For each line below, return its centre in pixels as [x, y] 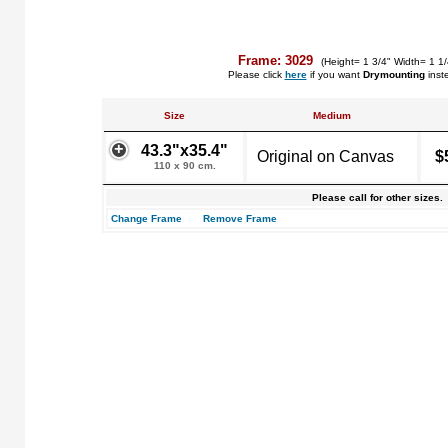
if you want [334, 74]
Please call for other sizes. [377, 197]
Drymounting [393, 74]
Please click [256, 74]
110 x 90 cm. [184, 165]
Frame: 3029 [277, 60]
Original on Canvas [325, 156]
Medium [332, 115]
